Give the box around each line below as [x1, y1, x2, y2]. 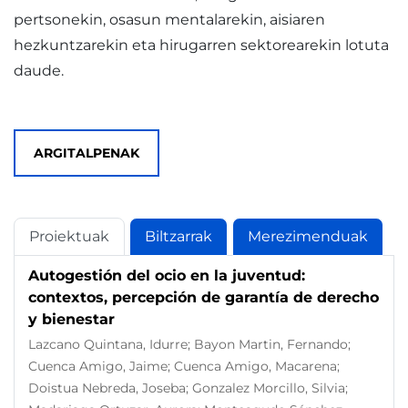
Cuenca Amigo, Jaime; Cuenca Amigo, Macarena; [28, 358, 340, 374]
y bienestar [28, 311, 115, 328]
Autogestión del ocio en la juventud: [28, 267, 305, 284]
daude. [14, 62, 64, 79]
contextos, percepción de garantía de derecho [28, 289, 379, 306]
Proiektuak [29, 228, 109, 245]
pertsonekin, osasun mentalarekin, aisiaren [14, 11, 325, 28]
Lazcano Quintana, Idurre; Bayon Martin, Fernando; [28, 336, 351, 352]
